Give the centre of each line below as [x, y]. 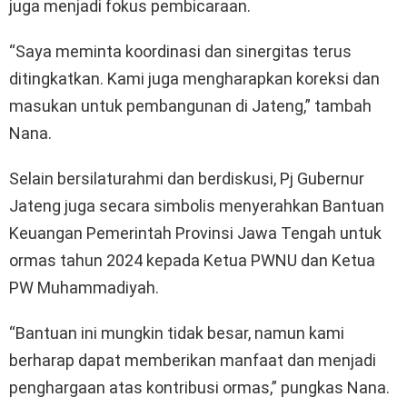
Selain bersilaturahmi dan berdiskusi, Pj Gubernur [187, 179]
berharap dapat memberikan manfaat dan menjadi [193, 361]
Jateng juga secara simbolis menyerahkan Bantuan [197, 206]
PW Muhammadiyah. [84, 288]
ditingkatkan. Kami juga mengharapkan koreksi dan [194, 79]
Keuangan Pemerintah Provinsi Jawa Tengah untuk [195, 233]
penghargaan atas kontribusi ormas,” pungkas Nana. [199, 388]
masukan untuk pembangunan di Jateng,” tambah [190, 106]
